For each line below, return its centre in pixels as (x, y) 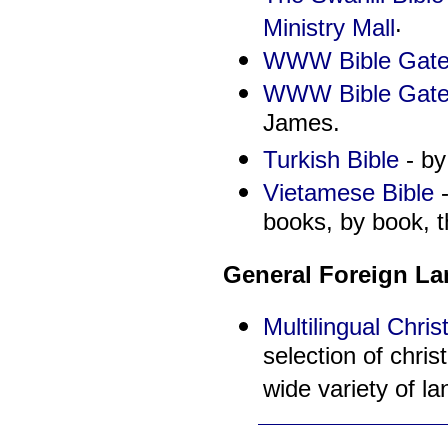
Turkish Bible (330, 160)
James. (301, 125)
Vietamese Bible (348, 193)
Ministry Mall (328, 28)
